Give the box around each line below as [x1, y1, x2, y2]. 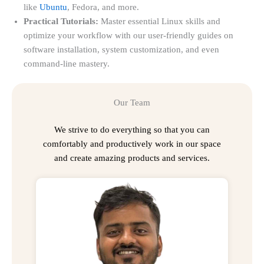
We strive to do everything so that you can [54, 124, 210, 134]
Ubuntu [39, 2, 67, 12]
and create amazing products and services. [54, 153, 210, 163]
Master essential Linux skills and [98, 16, 220, 26]
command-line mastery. [24, 58, 110, 68]
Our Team [114, 97, 150, 107]
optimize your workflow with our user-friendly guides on [24, 30, 233, 40]
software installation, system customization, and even [24, 44, 219, 54]
